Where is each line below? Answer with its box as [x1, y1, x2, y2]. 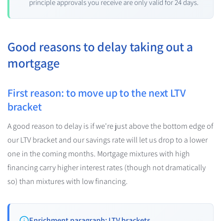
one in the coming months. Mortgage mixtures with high [7, 148, 190, 159]
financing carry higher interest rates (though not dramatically [7, 162, 206, 173]
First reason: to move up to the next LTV [7, 85, 186, 100]
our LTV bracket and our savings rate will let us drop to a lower [7, 134, 208, 145]
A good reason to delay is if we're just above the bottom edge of [7, 120, 213, 131]
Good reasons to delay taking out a [7, 37, 193, 55]
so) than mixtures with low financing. [7, 176, 128, 186]
